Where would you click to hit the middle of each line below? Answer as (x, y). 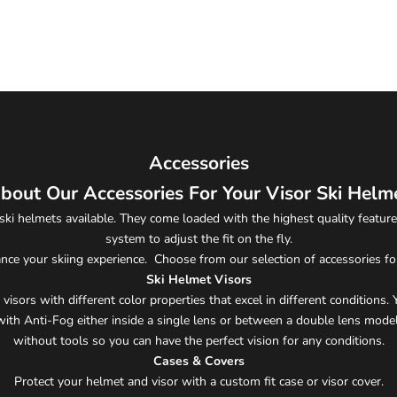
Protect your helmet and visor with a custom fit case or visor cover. (198, 382)
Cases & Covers (198, 362)
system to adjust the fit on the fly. (198, 239)
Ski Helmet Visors (198, 280)
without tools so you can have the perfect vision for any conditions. (198, 341)
